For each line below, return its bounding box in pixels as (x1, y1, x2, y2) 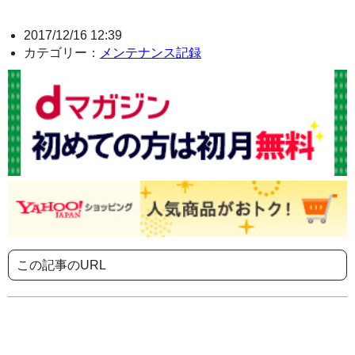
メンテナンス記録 (100, 46, 201, 60)
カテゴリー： (24, 46, 100, 60)
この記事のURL (17, 258, 106, 273)
